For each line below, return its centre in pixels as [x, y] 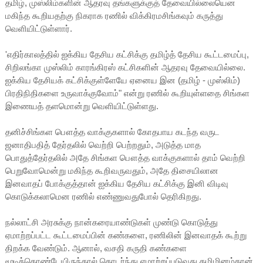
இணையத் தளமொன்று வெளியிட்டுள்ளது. [83, 106]
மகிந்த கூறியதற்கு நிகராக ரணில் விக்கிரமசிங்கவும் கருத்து [114, 15]
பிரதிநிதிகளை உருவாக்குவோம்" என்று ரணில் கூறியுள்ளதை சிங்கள [127, 93]
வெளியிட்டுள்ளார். [38, 28]
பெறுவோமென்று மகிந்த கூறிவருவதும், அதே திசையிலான [112, 170]
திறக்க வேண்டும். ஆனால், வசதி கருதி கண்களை [96, 248]
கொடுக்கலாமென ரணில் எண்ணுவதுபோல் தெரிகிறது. [104, 196]
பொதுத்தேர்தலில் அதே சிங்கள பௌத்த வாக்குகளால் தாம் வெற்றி [125, 157]
